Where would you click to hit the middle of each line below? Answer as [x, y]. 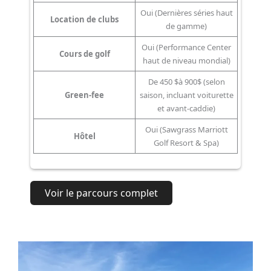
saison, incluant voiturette [186, 95]
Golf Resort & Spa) [186, 143]
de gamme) [186, 26]
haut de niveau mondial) [186, 61]
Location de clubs [84, 20]
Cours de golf [84, 54]
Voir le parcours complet [101, 193]
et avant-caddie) [186, 109]
